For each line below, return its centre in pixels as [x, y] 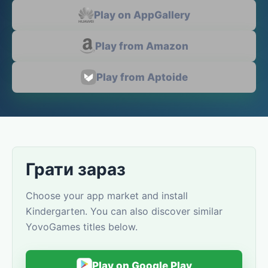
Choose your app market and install [107, 196]
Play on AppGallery [142, 15]
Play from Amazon [142, 46]
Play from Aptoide [142, 77]
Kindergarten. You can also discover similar [124, 211]
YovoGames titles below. [82, 227]
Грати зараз [76, 169]
